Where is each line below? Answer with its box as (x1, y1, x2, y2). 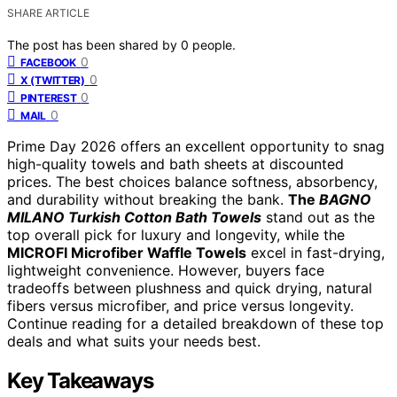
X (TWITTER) (20, 73, 85, 87)
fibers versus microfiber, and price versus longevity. (7, 296, 354, 315)
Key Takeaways (7, 367, 153, 393)
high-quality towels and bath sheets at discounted (7, 154, 344, 173)
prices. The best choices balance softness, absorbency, (7, 172, 378, 191)
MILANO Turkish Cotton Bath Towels (7, 207, 261, 226)
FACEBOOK (20, 55, 76, 69)
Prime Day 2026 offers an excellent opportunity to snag (7, 136, 385, 155)
